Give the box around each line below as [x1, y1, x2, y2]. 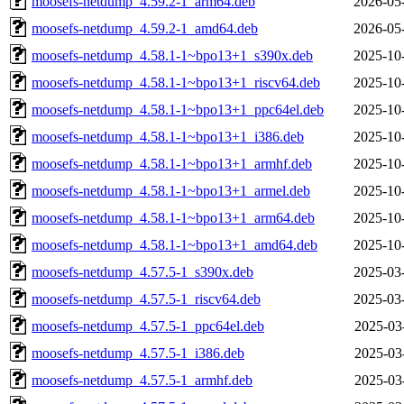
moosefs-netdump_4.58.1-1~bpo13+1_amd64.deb [32, 236, 317, 252]
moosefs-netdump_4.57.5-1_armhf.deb [32, 372, 252, 388]
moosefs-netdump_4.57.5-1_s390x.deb [32, 263, 253, 280]
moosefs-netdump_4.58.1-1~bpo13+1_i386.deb [32, 128, 304, 144]
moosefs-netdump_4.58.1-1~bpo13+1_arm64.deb [32, 209, 315, 225]
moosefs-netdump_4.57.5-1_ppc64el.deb [32, 317, 264, 334]
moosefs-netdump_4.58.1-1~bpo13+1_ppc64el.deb [32, 101, 324, 117]
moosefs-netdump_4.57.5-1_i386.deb [32, 344, 244, 361]
